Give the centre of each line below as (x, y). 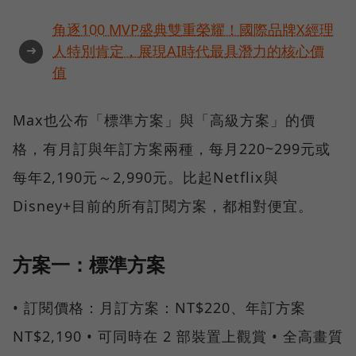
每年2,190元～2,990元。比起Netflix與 (146, 178)
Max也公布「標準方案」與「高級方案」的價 (164, 120)
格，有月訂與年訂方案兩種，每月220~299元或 (172, 149)
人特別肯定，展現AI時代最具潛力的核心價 (188, 51)
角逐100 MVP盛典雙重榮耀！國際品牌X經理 (193, 30)
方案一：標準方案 (89, 265)
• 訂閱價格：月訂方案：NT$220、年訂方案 (159, 308)
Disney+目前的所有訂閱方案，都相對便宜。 (163, 206)
